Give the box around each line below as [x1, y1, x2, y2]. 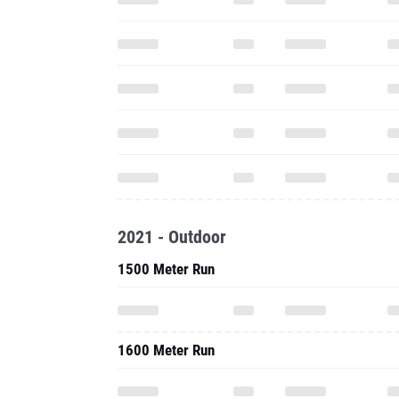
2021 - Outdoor [118, 226, 226, 248]
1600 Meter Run [118, 341, 215, 359]
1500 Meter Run [118, 260, 215, 278]
